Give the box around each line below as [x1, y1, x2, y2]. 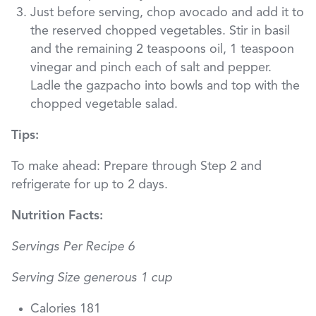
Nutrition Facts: [11, 209, 103, 223]
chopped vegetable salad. [30, 98, 178, 111]
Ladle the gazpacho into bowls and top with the [30, 80, 300, 93]
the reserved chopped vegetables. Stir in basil [30, 25, 290, 38]
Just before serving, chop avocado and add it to [30, 6, 304, 20]
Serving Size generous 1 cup [11, 272, 172, 285]
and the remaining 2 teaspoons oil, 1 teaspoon [30, 43, 294, 56]
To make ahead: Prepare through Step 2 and [11, 160, 262, 174]
